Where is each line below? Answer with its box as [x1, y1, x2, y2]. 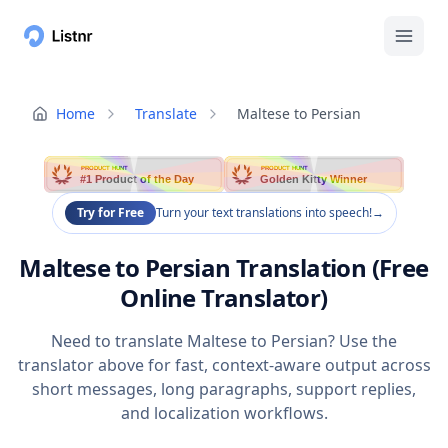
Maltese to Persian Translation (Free [19, 251, 429, 285]
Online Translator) [120, 281, 328, 315]
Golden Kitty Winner [260, 173, 369, 186]
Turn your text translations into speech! [155, 204, 372, 222]
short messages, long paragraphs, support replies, [32, 378, 416, 401]
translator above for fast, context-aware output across [17, 354, 431, 377]
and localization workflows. [120, 402, 328, 425]
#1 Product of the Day [80, 173, 196, 186]
